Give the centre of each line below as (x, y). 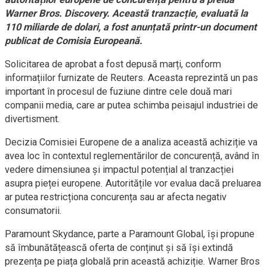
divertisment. (32, 119)
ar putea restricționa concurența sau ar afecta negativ (116, 197)
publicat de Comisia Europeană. (74, 41)
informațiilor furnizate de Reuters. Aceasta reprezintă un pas (131, 78)
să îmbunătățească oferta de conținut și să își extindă (119, 248)
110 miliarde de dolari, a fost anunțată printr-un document (131, 27)
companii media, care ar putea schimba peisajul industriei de (131, 105)
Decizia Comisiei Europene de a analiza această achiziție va (131, 142)
